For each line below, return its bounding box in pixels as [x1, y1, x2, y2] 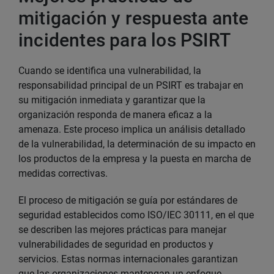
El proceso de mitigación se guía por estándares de [18, 194, 237, 206]
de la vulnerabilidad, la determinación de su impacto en [18, 138, 256, 150]
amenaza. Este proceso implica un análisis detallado [18, 124, 245, 135]
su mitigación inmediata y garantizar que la [18, 94, 206, 106]
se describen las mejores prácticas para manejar [18, 224, 226, 235]
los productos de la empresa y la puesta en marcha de [18, 153, 251, 165]
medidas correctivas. [18, 168, 108, 179]
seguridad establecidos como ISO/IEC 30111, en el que [18, 209, 254, 221]
